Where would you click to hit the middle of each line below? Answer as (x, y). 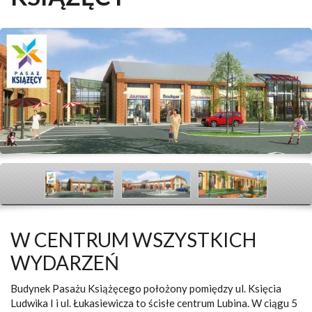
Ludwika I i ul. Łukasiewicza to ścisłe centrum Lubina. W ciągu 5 (154, 303)
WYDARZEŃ (65, 263)
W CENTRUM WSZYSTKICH (133, 240)
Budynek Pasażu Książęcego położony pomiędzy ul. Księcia (146, 288)
